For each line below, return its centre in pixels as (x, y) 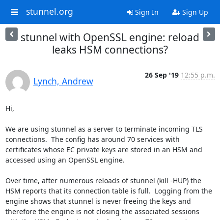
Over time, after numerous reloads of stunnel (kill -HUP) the (103, 180)
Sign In (146, 12)
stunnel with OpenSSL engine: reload (110, 37)
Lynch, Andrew (63, 81)
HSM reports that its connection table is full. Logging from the (109, 191)
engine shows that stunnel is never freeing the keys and (98, 201)
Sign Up (194, 12)
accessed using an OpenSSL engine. (65, 160)
